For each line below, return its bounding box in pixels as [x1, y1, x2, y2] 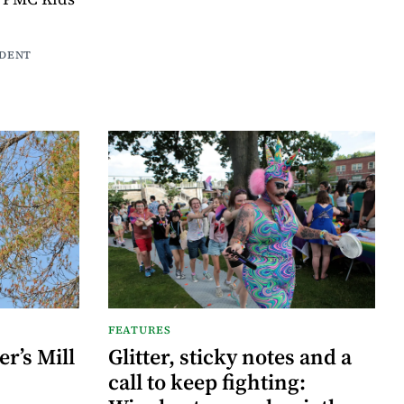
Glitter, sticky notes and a [108, 341, 352, 372]
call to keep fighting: [108, 366, 306, 397]
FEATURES [108, 322, 171, 337]
